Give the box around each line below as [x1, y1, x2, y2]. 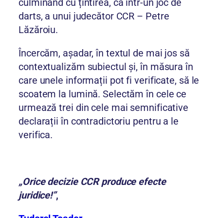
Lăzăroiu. [18, 24, 58, 36]
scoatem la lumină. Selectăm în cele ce [18, 88, 187, 100]
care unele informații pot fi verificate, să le [18, 74, 200, 87]
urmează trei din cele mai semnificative [18, 102, 189, 114]
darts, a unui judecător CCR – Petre [18, 10, 169, 22]
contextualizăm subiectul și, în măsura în [18, 61, 193, 73]
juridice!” [18, 189, 56, 201]
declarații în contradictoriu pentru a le [18, 115, 179, 127]
